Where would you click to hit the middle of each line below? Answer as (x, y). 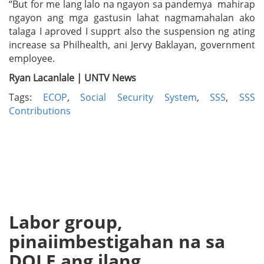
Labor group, (66, 222)
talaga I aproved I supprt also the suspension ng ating (132, 31)
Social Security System (138, 97)
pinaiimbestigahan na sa (117, 241)
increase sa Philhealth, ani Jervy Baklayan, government (132, 44)
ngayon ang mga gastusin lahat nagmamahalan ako (132, 17)
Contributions (40, 110)
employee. (32, 58)
